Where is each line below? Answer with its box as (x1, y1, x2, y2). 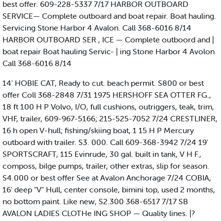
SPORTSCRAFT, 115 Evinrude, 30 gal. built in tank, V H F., (2, 149, 201, 159)
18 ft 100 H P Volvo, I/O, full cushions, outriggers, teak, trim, (2, 102, 214, 112)
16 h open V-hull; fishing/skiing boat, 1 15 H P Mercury (2, 125, 194, 136)
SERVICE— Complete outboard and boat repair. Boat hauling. (2, 11, 216, 21)
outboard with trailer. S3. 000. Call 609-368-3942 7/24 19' (2, 137, 208, 147)
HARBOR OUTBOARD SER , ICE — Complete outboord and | (2, 35, 214, 45)
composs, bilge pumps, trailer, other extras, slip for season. (2, 161, 209, 171)
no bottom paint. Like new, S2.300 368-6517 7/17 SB (2, 196, 188, 207)
